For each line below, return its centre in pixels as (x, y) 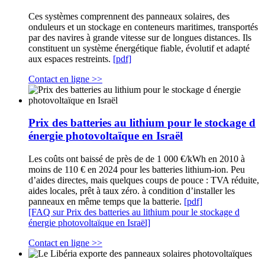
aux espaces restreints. (71, 59)
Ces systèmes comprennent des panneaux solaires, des (129, 16)
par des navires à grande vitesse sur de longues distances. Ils (140, 37)
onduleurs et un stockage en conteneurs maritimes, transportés (143, 27)
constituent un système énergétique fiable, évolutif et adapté (139, 48)
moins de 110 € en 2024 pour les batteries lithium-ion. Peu (137, 169)
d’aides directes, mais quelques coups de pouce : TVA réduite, (144, 180)
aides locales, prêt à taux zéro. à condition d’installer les (132, 191)
